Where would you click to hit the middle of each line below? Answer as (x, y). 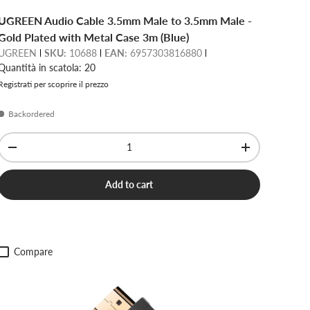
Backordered (32, 114)
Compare (34, 252)
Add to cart (129, 185)
